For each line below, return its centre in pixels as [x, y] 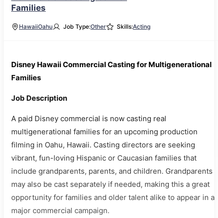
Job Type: [77, 27]
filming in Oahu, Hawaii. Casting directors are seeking [103, 145]
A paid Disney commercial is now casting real [89, 118]
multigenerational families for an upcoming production [104, 132]
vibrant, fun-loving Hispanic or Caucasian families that [104, 158]
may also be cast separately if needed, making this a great [110, 184]
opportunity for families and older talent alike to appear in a [113, 197]
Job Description [39, 98]
